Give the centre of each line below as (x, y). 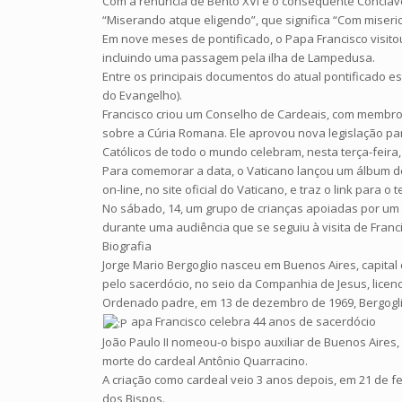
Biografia (127, 246)
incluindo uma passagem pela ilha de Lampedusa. (239, 58)
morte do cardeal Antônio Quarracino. (205, 360)
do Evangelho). (143, 96)
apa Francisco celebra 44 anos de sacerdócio (253, 322)
